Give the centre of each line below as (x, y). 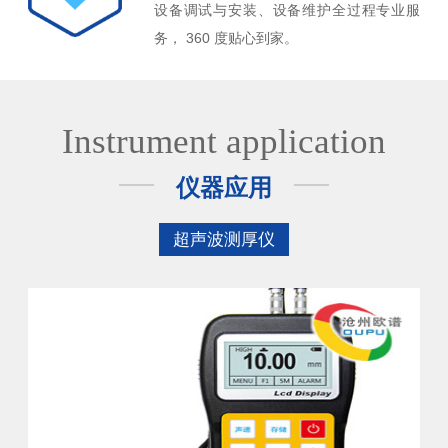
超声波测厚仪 (224, 239)
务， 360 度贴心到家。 (226, 37)
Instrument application (224, 141)
